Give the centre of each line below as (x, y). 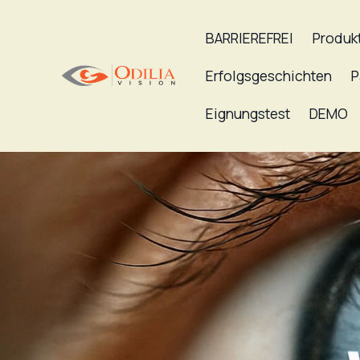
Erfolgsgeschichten (269, 76)
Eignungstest (248, 113)
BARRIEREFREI (250, 38)
